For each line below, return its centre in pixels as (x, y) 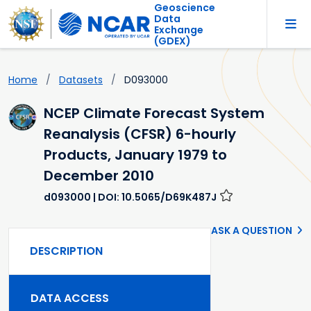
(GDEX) (172, 41)
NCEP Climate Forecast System (154, 114)
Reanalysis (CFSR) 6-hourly (140, 134)
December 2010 (99, 176)
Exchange (178, 30)
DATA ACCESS (70, 299)
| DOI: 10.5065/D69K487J (154, 197)
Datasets (81, 80)
